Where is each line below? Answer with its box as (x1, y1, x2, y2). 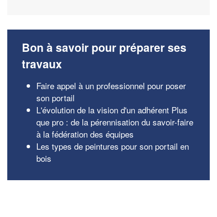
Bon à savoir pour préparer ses (22, 39, 186, 55)
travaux (22, 56, 62, 72)
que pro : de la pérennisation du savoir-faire (36, 116, 193, 128)
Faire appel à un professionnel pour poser (36, 79, 186, 92)
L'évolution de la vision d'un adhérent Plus (36, 104, 187, 116)
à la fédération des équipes (36, 128, 134, 140)
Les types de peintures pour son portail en (36, 140, 189, 152)
